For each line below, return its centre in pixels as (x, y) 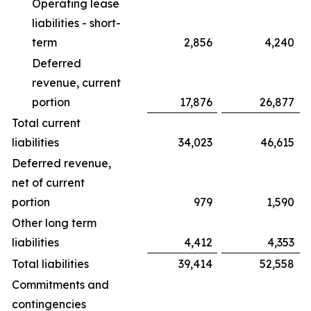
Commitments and (60, 285)
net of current (48, 183)
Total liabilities (50, 264)
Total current (46, 123)
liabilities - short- (76, 23)
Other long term (54, 223)
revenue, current (76, 83)
